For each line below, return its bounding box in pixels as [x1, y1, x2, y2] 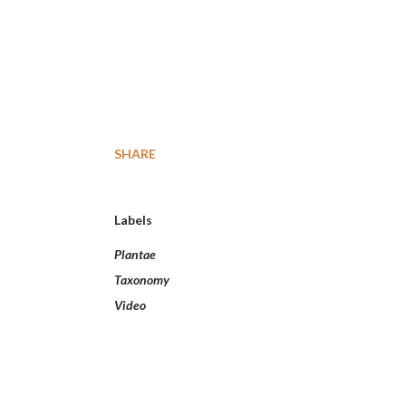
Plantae [114, 246, 156, 262]
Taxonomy [114, 272, 169, 287]
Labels [114, 212, 152, 227]
